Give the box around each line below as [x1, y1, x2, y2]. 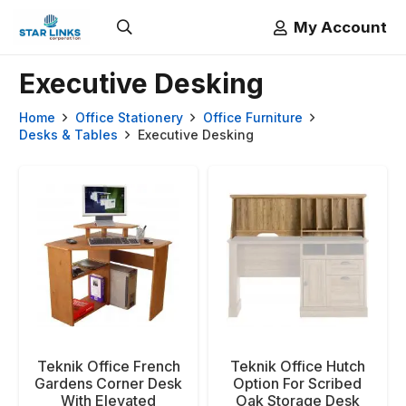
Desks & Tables [19, 127, 118, 142]
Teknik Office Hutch [229, 356, 365, 375]
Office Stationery [74, 110, 183, 125]
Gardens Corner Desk [34, 373, 183, 392]
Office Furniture [202, 110, 303, 125]
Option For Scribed [233, 373, 362, 392]
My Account [294, 17, 387, 36]
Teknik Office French [36, 356, 180, 375]
